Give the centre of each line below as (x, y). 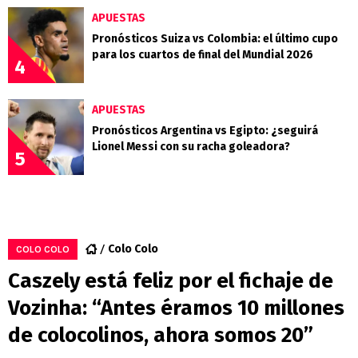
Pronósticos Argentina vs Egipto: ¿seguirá (205, 130)
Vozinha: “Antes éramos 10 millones (176, 308)
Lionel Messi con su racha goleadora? (191, 146)
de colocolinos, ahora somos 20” (161, 335)
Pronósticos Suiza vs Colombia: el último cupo (215, 38)
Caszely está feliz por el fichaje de (171, 280)
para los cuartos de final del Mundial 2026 (203, 54)
